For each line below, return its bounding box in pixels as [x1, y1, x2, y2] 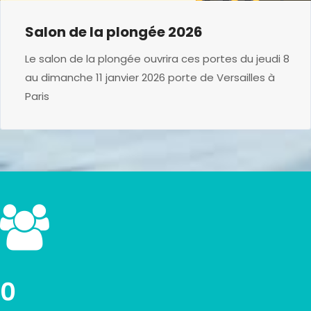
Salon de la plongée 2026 [25, 22, 203, 42]
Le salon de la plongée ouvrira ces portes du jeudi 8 [25, 51, 289, 66]
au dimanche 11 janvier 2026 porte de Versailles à [25, 69, 275, 85]
